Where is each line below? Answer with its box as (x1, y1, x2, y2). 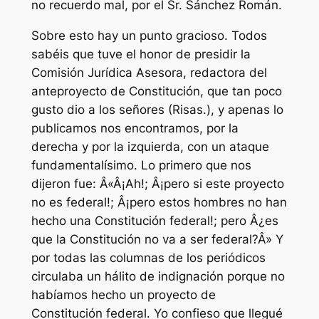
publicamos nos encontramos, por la (31, 120, 239, 135)
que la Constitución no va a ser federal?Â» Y (31, 231, 283, 246)
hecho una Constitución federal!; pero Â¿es (31, 213, 278, 228)
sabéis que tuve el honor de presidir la (31, 46, 251, 61)
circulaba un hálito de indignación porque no (31, 268, 285, 283)
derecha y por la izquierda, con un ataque (31, 139, 269, 154)
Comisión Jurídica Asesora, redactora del (31, 65, 267, 80)
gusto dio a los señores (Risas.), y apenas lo (31, 102, 283, 117)
